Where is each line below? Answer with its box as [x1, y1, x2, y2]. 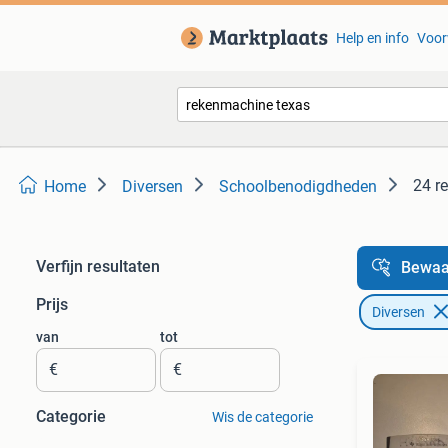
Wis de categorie [211, 409, 313, 425]
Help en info [335, 30, 409, 46]
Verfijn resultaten [36, 257, 160, 276]
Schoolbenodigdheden [219, 177, 377, 196]
